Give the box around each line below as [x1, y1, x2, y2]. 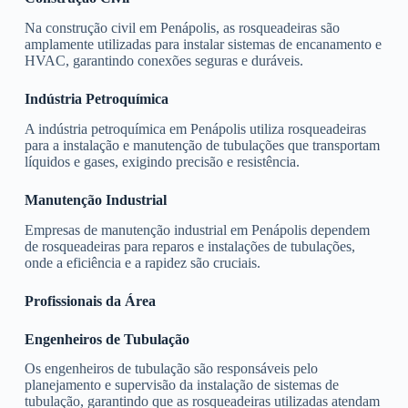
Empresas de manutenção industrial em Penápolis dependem [24, 221, 370, 238]
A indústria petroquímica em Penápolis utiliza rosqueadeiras [24, 120, 366, 137]
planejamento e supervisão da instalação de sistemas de [24, 377, 339, 393]
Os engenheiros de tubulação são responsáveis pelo [24, 361, 318, 377]
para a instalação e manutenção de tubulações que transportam [24, 137, 380, 153]
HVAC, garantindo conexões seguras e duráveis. [24, 52, 303, 68]
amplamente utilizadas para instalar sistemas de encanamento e [24, 36, 382, 52]
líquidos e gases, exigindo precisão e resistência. [24, 153, 300, 169]
